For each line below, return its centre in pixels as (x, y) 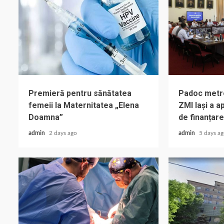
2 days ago (63, 133)
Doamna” (46, 117)
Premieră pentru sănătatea (80, 93)
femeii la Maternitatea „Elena (84, 105)
